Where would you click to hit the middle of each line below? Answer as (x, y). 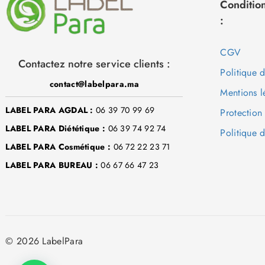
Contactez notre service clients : (94, 64)
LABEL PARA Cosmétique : (58, 147)
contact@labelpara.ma (94, 84)
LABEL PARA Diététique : (56, 129)
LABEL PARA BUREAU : (52, 165)
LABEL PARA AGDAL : (49, 110)
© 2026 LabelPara (44, 241)
